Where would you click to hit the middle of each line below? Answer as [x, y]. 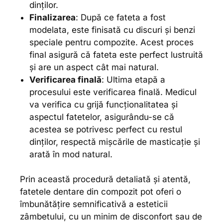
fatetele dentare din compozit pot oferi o [101, 192]
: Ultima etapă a [133, 79]
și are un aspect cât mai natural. [94, 67]
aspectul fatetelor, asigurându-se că [102, 117]
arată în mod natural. [71, 154]
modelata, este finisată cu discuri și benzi [112, 30]
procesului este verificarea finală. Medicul [113, 92]
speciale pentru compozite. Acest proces [111, 42]
